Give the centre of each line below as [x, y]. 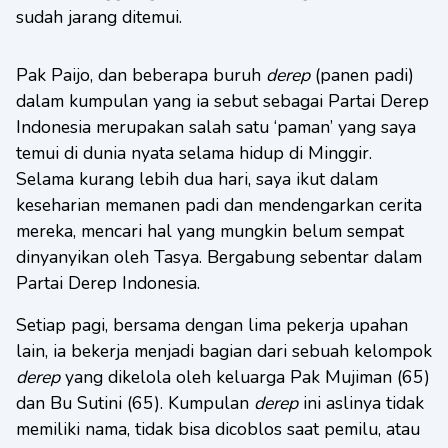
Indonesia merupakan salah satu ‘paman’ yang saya [216, 127]
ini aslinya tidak [361, 403]
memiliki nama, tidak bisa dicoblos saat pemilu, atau [218, 429]
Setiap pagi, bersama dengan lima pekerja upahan [212, 325]
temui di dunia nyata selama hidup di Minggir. [194, 153]
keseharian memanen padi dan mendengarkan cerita [219, 205]
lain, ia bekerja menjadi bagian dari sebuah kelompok [224, 351]
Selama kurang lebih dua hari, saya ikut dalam [197, 179]
